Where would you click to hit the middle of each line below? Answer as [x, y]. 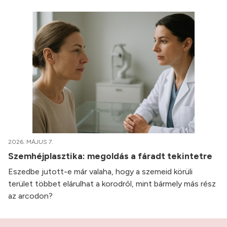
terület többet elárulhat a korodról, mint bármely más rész [112, 184]
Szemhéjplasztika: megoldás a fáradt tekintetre [111, 156]
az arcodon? [30, 196]
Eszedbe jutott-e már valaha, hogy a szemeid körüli [100, 172]
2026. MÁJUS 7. [31, 142]
